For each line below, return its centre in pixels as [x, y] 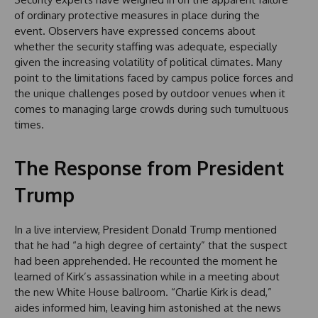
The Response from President [149, 167]
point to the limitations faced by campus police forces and [154, 77]
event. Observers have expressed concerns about [135, 31]
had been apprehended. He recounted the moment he [146, 261]
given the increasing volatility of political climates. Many [148, 62]
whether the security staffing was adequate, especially [146, 46]
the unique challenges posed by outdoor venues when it [150, 93]
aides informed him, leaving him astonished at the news [148, 307]
